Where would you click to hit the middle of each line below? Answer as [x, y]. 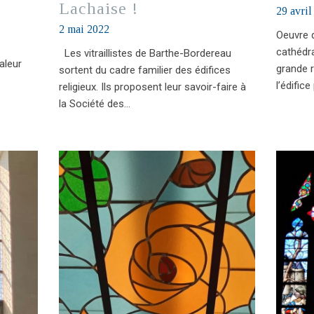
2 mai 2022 [84, 29]
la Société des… [94, 103]
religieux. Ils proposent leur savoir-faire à [152, 87]
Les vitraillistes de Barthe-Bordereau [145, 53]
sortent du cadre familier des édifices [144, 70]
